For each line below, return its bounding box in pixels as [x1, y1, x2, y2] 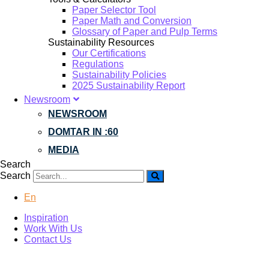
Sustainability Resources [48, 37, 154, 47]
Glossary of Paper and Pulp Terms [72, 26, 217, 37]
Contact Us [24, 234, 71, 244]
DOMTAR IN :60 [48, 127, 118, 137]
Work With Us [24, 223, 82, 234]
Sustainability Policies [72, 70, 166, 80]
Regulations [72, 59, 124, 69]
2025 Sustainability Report [72, 80, 185, 91]
